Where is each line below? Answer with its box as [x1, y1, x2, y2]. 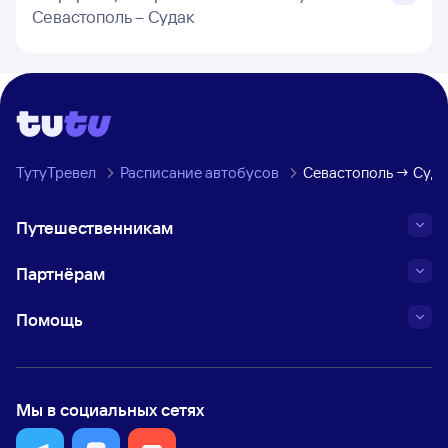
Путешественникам [16, 217, 173, 238]
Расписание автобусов [120, 163, 279, 182]
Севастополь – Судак [32, 6, 194, 27]
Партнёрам [16, 263, 105, 284]
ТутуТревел [16, 163, 96, 182]
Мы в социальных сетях [16, 399, 204, 420]
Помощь [16, 309, 83, 330]
